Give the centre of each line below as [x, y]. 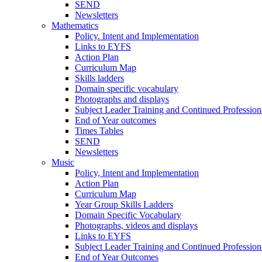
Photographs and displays [122, 99]
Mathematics [75, 25]
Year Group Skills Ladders [124, 204]
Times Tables [99, 130]
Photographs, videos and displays [136, 225]
